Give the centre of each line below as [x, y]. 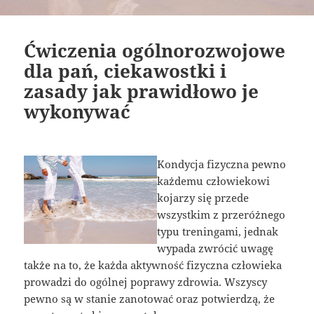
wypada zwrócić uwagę [215, 248]
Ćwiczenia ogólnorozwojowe [155, 50]
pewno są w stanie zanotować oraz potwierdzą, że [150, 298]
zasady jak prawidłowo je [142, 91]
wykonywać [77, 111]
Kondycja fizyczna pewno [221, 164]
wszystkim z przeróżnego [221, 214]
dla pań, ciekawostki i [125, 70]
